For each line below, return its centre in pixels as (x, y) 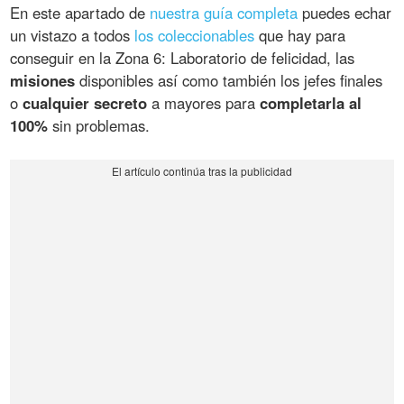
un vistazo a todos (73, 36)
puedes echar (345, 13)
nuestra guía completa (224, 13)
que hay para (300, 36)
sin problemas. (99, 126)
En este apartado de (80, 13)
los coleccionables (195, 36)
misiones (43, 81)
